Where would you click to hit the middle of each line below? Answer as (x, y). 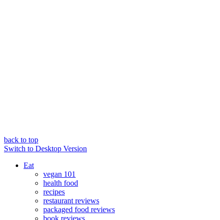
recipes (54, 192)
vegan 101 (59, 174)
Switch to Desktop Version (45, 148)
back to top (21, 139)
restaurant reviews (71, 200)
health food (61, 183)
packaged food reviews (79, 209)
